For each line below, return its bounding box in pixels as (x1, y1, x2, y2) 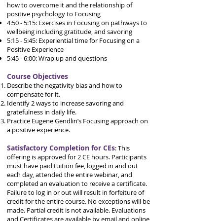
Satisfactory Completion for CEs (7, 143, 115, 152)
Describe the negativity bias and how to (7, 81, 122, 90)
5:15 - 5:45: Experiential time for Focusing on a (7, 36, 140, 45)
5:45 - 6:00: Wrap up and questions (7, 54, 107, 63)
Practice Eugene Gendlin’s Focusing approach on (7, 116, 148, 125)
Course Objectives (7, 72, 68, 81)
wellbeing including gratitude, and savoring (7, 27, 132, 36)
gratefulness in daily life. (7, 108, 76, 116)
